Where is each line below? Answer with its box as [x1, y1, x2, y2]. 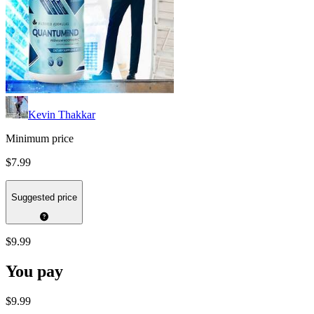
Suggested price [11, 191, 77, 203]
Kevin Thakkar [28, 109, 95, 121]
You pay [6, 262, 63, 281]
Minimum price [6, 132, 74, 145]
